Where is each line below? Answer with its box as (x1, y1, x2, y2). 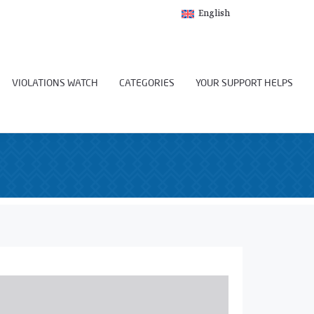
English (198, 8, 230, 20)
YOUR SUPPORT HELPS (196, 78, 293, 88)
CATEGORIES (119, 78, 175, 88)
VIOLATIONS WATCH (12, 78, 98, 88)
